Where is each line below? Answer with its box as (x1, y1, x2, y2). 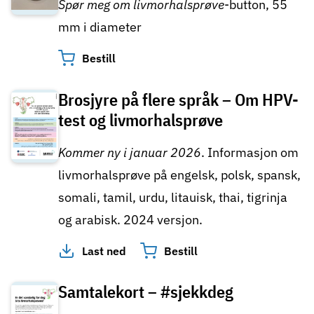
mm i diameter (58, 18, 142, 35)
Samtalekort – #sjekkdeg (58, 280, 233, 303)
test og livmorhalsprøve (58, 108, 223, 131)
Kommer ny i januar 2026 (58, 144, 201, 161)
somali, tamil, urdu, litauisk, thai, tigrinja (58, 189, 287, 205)
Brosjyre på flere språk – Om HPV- (58, 88, 299, 111)
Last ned (82, 243, 126, 258)
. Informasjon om (201, 144, 299, 161)
